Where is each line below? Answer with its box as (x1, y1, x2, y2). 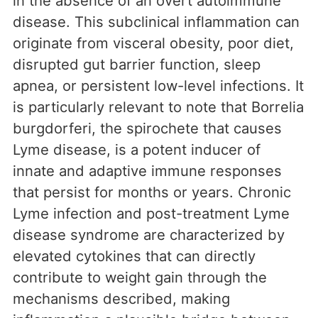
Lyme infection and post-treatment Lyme (13, 204, 290, 223)
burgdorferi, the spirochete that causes (13, 119, 282, 138)
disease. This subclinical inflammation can (13, 13, 300, 31)
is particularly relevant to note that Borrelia (13, 98, 304, 116)
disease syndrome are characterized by (13, 226, 285, 244)
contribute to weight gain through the (13, 268, 267, 287)
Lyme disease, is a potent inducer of (13, 141, 261, 159)
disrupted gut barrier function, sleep (13, 55, 261, 74)
